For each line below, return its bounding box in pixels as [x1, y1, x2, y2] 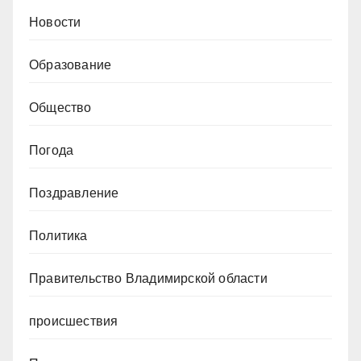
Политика [29, 229, 88, 243]
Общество [29, 101, 92, 115]
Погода [29, 143, 74, 158]
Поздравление [29, 186, 119, 201]
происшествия [29, 314, 118, 329]
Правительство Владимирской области [29, 272, 268, 286]
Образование [29, 58, 112, 73]
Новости [29, 15, 81, 30]
